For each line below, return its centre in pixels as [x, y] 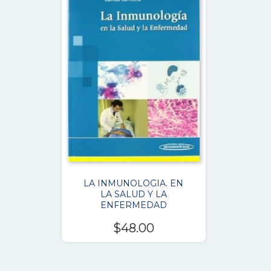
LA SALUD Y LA [133, 194]
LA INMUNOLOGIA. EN [134, 183]
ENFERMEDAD [133, 205]
